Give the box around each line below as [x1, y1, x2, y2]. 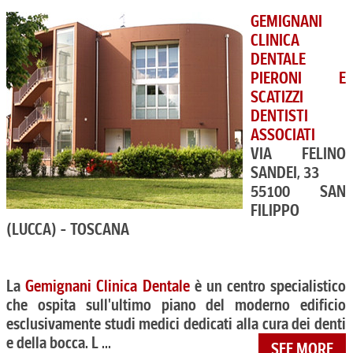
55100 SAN [251, 182, 347, 201]
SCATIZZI [251, 87, 303, 106]
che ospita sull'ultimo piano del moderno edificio [6, 295, 347, 314]
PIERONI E [251, 69, 347, 87]
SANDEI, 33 [251, 163, 319, 182]
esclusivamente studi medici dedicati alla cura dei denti [6, 314, 347, 333]
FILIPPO [251, 201, 299, 220]
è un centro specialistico [189, 277, 347, 295]
